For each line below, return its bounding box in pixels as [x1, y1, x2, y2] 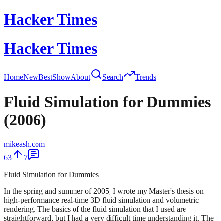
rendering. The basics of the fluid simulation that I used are [4, 205, 186, 214]
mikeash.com [4, 140, 45, 148]
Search [102, 73, 123, 82]
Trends [135, 73, 156, 82]
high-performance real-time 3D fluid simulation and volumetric [4, 196, 199, 205]
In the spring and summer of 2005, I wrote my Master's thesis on [4, 187, 204, 196]
